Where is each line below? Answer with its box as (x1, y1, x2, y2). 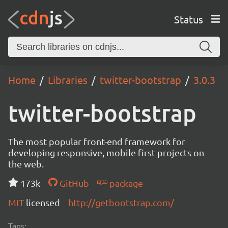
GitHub (57, 178, 89, 188)
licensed (26, 197, 60, 208)
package (107, 178, 143, 188)
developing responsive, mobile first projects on (8, 147, 204, 158)
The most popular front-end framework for (8, 136, 185, 147)
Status (174, 12, 203, 25)
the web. (8, 158, 44, 169)
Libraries (48, 73, 88, 86)
